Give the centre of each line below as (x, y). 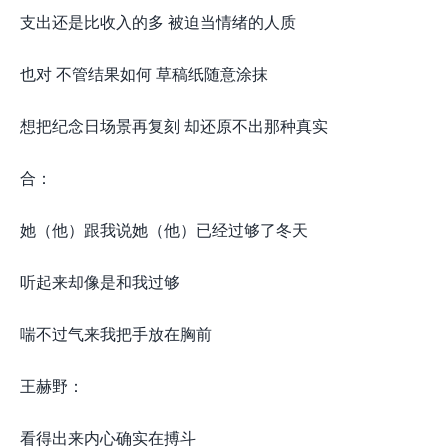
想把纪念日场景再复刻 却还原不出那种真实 (174, 125)
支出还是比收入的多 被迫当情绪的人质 (158, 21)
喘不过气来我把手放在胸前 (116, 333)
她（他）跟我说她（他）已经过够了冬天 (164, 229)
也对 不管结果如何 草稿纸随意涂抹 (144, 73)
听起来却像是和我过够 (100, 281)
